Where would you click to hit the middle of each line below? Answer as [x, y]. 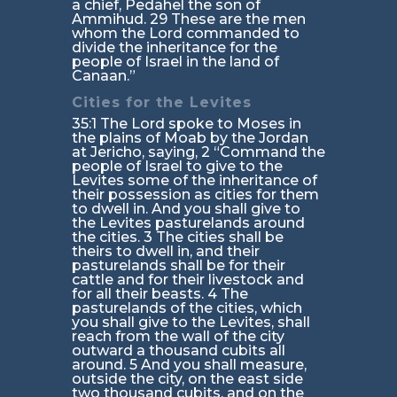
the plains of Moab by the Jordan [190, 138]
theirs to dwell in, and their [165, 252]
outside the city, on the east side [187, 379]
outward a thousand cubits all [178, 351]
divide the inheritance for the [174, 48]
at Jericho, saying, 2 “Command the [198, 152]
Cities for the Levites [161, 103]
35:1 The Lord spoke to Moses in [186, 124]
